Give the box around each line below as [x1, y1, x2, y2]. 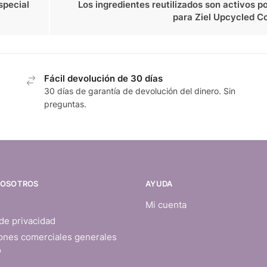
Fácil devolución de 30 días [44, 73, 163, 85]
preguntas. [44, 99, 87, 110]
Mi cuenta [145, 199, 187, 211]
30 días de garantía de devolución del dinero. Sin [44, 86, 236, 97]
